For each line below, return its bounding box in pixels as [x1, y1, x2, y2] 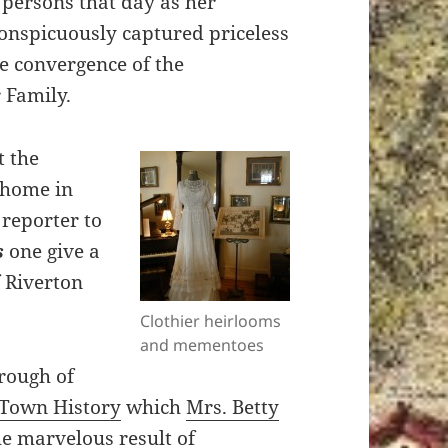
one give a [4, 238, 101, 265]
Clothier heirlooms [139, 310, 281, 333]
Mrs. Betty [186, 394, 280, 421]
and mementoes [139, 334, 264, 357]
